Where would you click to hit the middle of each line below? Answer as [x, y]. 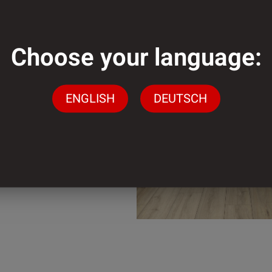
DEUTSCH [180, 98]
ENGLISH [90, 98]
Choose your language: [136, 58]
